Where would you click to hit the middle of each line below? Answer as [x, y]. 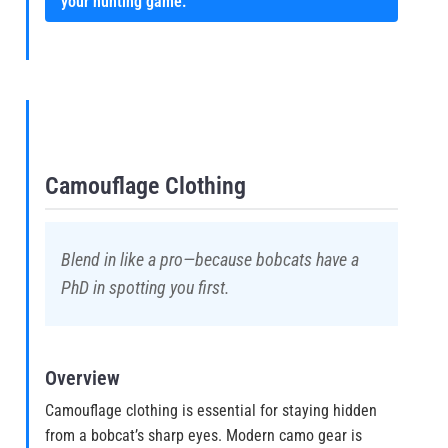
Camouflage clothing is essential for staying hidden [211, 411]
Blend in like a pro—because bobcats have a [210, 260]
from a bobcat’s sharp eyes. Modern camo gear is [203, 436]
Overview [82, 378]
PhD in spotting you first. [145, 288]
